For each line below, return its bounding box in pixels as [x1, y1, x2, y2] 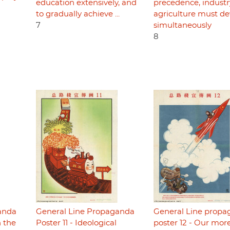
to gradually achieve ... [35, 10, 120, 18]
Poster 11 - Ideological [35, 219, 117, 227]
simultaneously [153, 22, 212, 30]
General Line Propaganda [35, 208, 135, 216]
